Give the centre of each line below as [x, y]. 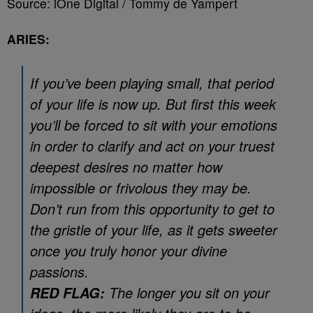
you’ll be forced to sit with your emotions [154, 125]
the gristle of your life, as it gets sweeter [154, 230]
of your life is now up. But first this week [153, 104]
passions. [59, 271]
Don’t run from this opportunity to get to [152, 209]
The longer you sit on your [187, 292]
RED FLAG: [67, 293]
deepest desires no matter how [126, 167]
